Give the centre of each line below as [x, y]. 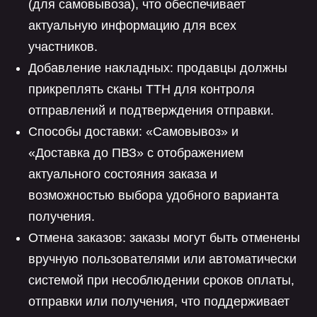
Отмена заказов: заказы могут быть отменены [164, 238]
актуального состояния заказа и [123, 174]
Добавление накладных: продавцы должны [158, 68]
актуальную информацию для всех [132, 25]
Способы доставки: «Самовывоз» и [133, 132]
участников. [63, 47]
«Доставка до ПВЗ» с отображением [136, 153]
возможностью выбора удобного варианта [154, 195]
